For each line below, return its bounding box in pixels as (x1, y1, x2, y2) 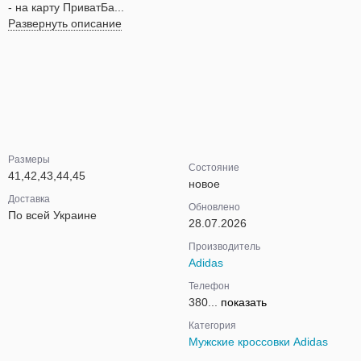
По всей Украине (8, 209, 97, 222)
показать (221, 296, 267, 309)
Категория (189, 320, 236, 331)
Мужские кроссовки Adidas (189, 335, 328, 348)
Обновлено (189, 201, 240, 213)
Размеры (8, 154, 50, 165)
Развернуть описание (8, 17, 122, 30)
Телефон (189, 280, 230, 292)
